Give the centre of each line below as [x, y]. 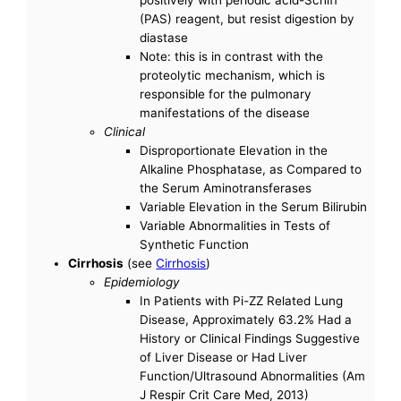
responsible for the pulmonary [226, 94]
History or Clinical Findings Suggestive [250, 338]
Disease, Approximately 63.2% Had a [246, 319]
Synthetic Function [195, 244]
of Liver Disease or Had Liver [224, 357]
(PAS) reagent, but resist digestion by [247, 18]
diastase [164, 37]
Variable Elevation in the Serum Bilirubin [254, 206]
